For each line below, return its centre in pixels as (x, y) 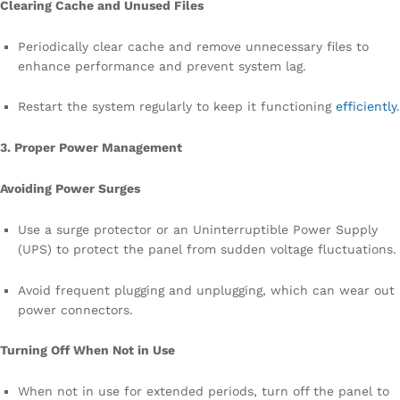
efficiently (366, 107)
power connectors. (75, 309)
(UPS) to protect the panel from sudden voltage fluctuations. (207, 249)
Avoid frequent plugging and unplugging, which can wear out (206, 290)
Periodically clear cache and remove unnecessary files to (193, 46)
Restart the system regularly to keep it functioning (177, 107)
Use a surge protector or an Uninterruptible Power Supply (198, 229)
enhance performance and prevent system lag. (162, 66)
